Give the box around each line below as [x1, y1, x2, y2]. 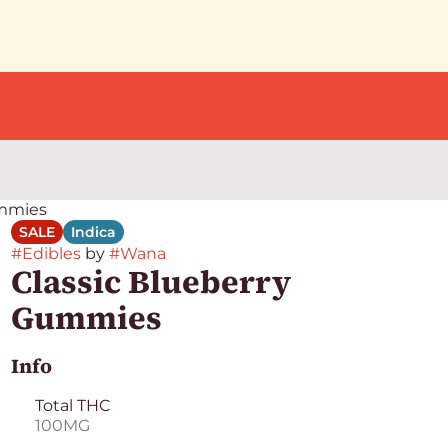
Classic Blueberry [10, 260, 291, 304]
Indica [70, 223, 116, 241]
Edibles [21, 244, 81, 263]
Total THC [34, 396, 110, 415]
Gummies [10, 296, 162, 340]
